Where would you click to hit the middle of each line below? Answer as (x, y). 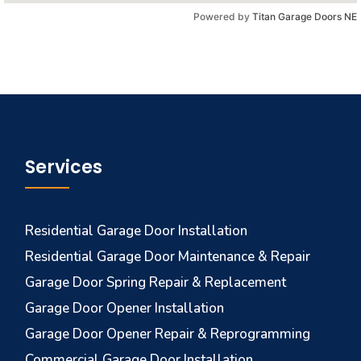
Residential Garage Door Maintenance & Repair (168, 257)
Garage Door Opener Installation (125, 308)
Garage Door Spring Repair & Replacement (156, 282)
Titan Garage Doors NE (305, 17)
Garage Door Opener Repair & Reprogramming (168, 334)
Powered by (223, 17)
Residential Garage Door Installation (137, 231)
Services (64, 167)
